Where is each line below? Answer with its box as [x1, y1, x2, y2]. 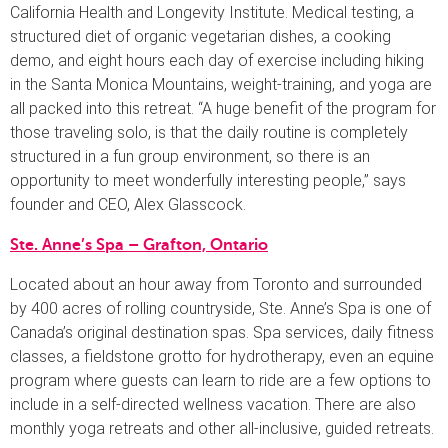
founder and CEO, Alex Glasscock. [10, 194, 246, 214]
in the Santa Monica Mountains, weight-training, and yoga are [10, 74, 432, 94]
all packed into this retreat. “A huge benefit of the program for [10, 98, 436, 118]
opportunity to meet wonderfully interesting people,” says [10, 170, 406, 190]
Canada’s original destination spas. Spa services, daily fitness [10, 322, 434, 342]
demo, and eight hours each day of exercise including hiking [10, 50, 424, 70]
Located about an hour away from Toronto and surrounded [10, 274, 422, 294]
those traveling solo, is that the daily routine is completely [10, 122, 408, 142]
